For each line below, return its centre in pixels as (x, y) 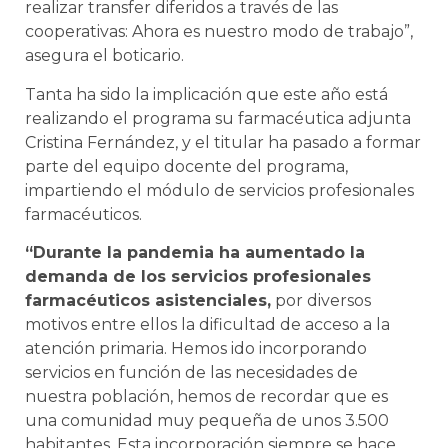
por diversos (321, 301)
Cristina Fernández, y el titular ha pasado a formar (223, 142)
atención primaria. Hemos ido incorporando (196, 349)
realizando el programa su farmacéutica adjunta (218, 118)
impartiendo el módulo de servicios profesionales (219, 190)
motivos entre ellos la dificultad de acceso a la (207, 325)
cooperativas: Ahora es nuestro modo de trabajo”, (219, 32)
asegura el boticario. (104, 56)
